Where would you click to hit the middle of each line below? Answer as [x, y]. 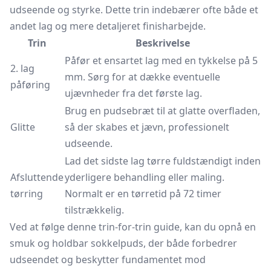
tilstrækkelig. [94, 210]
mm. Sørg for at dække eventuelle [142, 77]
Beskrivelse [163, 43]
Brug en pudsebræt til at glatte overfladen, [162, 111]
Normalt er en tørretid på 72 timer [143, 194]
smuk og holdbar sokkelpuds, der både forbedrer [123, 243]
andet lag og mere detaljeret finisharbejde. [108, 26]
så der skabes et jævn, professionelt [147, 127]
